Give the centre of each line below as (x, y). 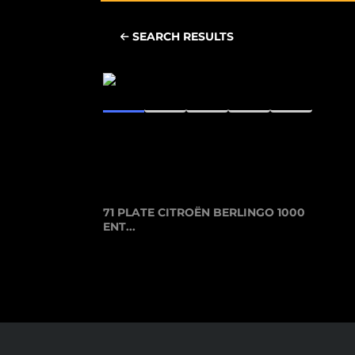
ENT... (119, 227)
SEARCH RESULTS (181, 37)
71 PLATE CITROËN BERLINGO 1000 (204, 213)
